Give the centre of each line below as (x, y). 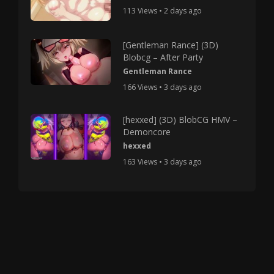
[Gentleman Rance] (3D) (171, 45)
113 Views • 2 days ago (163, 10)
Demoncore (147, 131)
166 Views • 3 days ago (163, 87)
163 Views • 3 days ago (163, 161)
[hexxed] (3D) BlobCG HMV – (180, 119)
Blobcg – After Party (163, 57)
